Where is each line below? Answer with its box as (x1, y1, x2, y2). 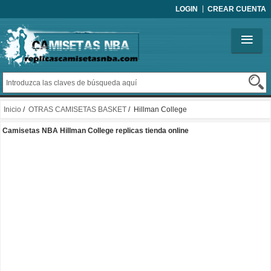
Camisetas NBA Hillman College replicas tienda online (2, 126, 189, 135)
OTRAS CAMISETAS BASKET (28, 105, 126, 114)
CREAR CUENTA (207, 5, 266, 13)
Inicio (4, 105, 21, 114)
